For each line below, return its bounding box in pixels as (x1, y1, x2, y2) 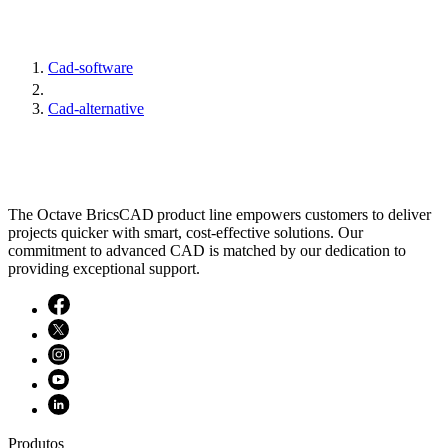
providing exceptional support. (8, 260, 200, 278)
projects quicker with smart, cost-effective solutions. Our (8, 224, 363, 242)
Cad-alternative (48, 100, 144, 118)
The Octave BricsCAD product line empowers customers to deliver (8, 206, 431, 224)
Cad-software (48, 59, 133, 77)
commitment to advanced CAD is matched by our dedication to (8, 242, 406, 260)
